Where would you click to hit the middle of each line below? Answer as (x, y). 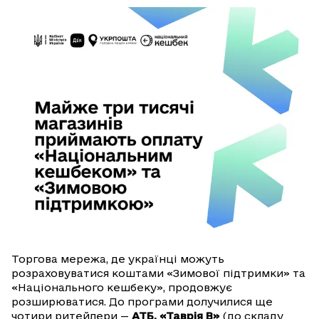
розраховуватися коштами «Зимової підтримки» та (158, 273)
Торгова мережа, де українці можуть (118, 259)
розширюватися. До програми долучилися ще (142, 302)
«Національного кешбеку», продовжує (122, 288)
